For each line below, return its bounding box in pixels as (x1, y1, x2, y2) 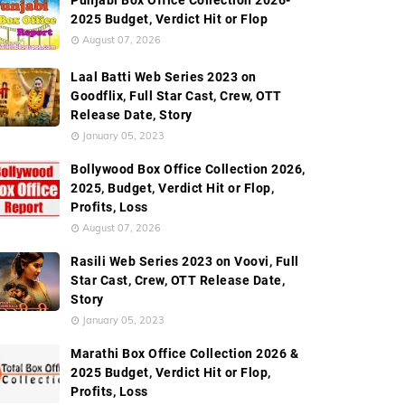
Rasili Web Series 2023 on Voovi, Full (71, 254, 299, 268)
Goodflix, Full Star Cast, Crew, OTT (71, 89, 282, 103)
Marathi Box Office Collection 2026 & (71, 346, 298, 361)
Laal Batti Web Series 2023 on (71, 70, 257, 84)
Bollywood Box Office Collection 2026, (71, 162, 306, 176)
